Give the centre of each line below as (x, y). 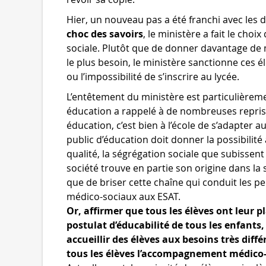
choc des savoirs (105, 34)
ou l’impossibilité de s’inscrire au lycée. (153, 77)
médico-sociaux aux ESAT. (123, 197)
